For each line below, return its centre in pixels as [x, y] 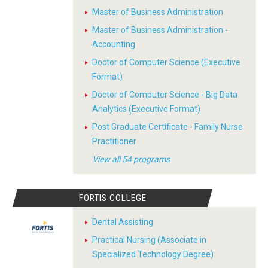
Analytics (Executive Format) [146, 109]
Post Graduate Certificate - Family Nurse [167, 127]
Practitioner [114, 141]
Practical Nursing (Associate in [149, 240]
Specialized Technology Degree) [153, 254]
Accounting [114, 44]
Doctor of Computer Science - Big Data [165, 95]
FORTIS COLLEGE [112, 198]
